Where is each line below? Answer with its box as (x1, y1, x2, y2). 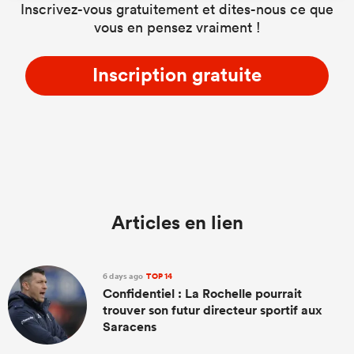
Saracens (103, 318, 156, 335)
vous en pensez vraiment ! (93, 18, 261, 36)
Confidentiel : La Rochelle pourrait (103, 285, 302, 302)
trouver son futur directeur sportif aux (103, 302, 322, 318)
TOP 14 (145, 270, 173, 282)
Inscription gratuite (92, 62, 262, 86)
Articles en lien (111, 210, 243, 234)
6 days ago (103, 270, 145, 282)
